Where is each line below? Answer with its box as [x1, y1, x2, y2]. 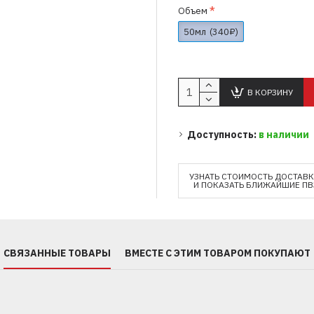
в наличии [259, 128, 309, 141]
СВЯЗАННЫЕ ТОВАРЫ [4, 247, 111, 260]
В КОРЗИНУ [247, 86, 293, 97]
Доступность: [187, 128, 259, 141]
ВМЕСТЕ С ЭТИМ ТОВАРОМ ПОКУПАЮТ [125, 247, 310, 260]
